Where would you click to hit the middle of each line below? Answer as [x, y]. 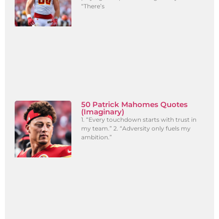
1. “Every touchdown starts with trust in [139, 119]
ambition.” [97, 137]
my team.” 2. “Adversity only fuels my [136, 128]
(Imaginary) [103, 111]
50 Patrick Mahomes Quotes [135, 104]
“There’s [93, 6]
